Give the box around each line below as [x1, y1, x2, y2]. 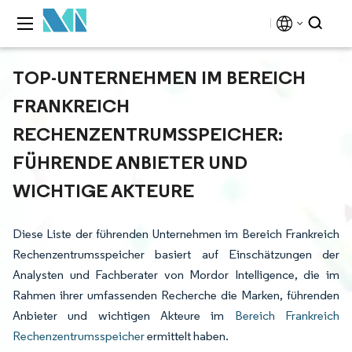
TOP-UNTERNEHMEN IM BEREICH [13, 65, 306, 89]
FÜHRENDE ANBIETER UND [13, 150, 247, 174]
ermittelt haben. [145, 328, 229, 343]
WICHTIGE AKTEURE [13, 178, 194, 202]
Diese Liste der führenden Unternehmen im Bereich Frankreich [13, 226, 339, 241]
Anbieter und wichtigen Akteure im [13, 308, 235, 323]
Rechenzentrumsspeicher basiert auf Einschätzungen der [13, 247, 339, 262]
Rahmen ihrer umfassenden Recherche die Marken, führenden [13, 288, 339, 302]
